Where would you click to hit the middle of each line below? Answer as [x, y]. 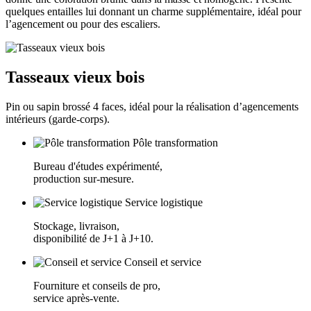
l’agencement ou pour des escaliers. [89, 24]
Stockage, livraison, [76, 226]
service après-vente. [76, 298]
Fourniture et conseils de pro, [97, 285]
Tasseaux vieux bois [75, 77]
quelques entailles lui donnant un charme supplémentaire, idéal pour [153, 11]
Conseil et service [163, 262]
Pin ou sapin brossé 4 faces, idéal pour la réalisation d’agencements [152, 106]
